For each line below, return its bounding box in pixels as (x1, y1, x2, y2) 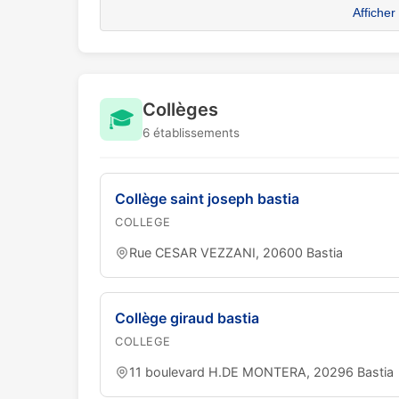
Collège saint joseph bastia (115, 190, 299, 208)
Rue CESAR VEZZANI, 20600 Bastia (129, 245, 343, 260)
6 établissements (142, 126, 240, 140)
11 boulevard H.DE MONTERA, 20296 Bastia (129, 364, 394, 379)
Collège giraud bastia (115, 309, 259, 327)
